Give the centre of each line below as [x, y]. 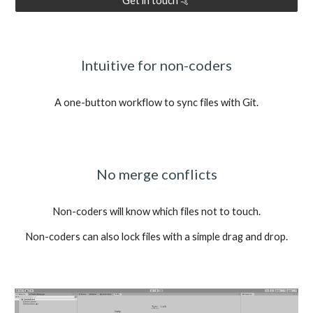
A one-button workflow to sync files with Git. [156, 102]
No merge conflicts [156, 174]
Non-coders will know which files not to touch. [156, 211]
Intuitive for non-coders [156, 65]
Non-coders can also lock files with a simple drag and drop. [156, 236]
